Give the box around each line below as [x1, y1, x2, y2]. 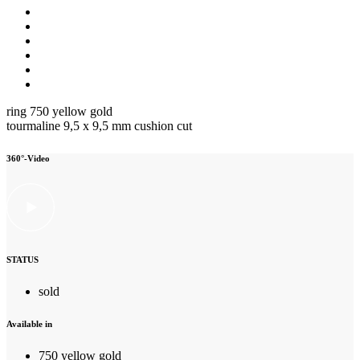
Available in [6, 318, 52, 329]
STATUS [6, 254, 39, 264]
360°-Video [6, 153, 50, 163]
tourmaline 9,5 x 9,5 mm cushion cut [6, 119, 192, 133]
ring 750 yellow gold [6, 104, 112, 118]
